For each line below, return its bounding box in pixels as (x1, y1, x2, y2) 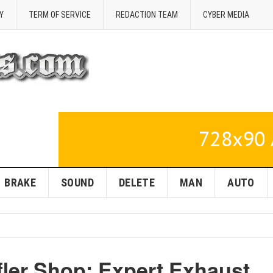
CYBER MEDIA (203, 10, 249, 19)
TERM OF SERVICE (29, 10, 91, 19)
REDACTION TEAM (116, 10, 178, 19)
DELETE (118, 176, 155, 189)
